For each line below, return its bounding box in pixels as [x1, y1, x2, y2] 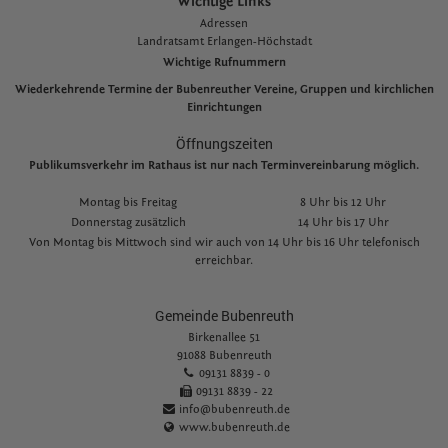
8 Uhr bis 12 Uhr [300, 195, 386, 209]
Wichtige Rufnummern [162, 55, 286, 69]
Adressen [200, 16, 248, 30]
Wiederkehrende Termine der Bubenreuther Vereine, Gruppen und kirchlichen [14, 82, 434, 96]
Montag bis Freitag [79, 195, 177, 209]
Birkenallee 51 [188, 330, 260, 344]
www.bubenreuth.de [178, 420, 290, 434]
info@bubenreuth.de [178, 402, 290, 416]
